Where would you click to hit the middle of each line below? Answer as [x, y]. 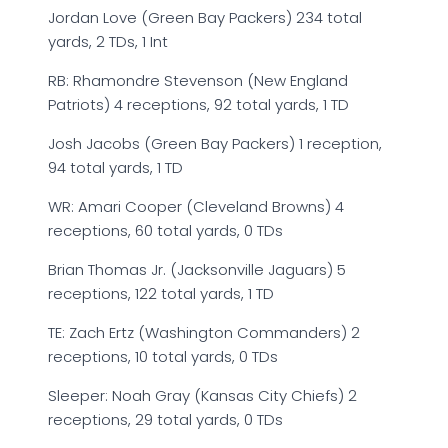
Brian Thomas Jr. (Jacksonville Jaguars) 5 [197, 269]
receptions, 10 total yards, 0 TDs [163, 356]
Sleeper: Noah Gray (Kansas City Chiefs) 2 [202, 395]
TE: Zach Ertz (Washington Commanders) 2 [204, 332]
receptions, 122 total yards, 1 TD [161, 293]
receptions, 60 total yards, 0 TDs [165, 230]
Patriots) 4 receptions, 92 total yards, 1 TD [198, 104]
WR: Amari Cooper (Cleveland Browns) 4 [196, 206]
